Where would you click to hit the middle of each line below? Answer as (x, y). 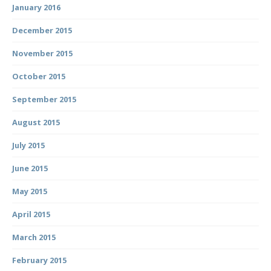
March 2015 (34, 237)
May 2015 (30, 191)
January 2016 (36, 7)
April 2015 (31, 214)
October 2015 (39, 76)
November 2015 (42, 53)
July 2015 (28, 145)
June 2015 (30, 168)
